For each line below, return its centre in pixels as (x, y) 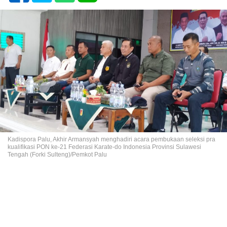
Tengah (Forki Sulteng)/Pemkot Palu (57, 155)
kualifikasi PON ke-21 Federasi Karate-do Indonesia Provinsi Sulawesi (104, 147)
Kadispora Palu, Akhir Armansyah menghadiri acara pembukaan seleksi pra (111, 140)
